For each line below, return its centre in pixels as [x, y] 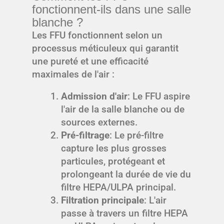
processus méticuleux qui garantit [105, 48]
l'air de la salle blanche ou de [122, 109]
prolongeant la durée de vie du [126, 174]
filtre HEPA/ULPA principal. [118, 187]
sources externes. [99, 122]
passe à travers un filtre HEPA [124, 213]
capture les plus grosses [113, 148]
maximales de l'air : [73, 74]
